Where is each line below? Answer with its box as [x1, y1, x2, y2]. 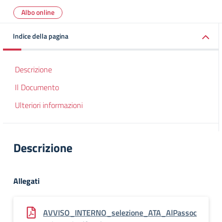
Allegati [13, 175, 40, 187]
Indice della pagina [13, 31, 68, 41]
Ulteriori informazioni [15, 99, 83, 111]
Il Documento [15, 81, 59, 93]
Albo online [21, 7, 55, 17]
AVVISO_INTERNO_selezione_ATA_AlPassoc [43, 207, 197, 219]
